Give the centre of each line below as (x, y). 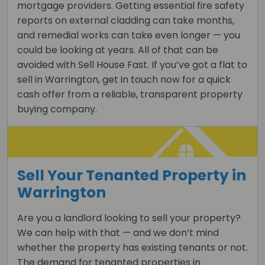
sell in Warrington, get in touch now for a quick (124, 79)
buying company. (57, 109)
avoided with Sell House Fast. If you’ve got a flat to (132, 64)
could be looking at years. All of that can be (118, 50)
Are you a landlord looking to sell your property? (129, 218)
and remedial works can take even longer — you (129, 35)
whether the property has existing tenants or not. (132, 247)
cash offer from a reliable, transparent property (130, 94)
